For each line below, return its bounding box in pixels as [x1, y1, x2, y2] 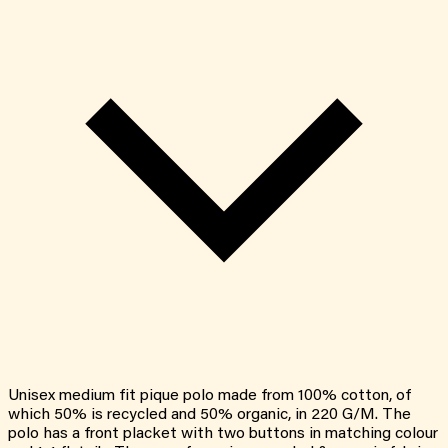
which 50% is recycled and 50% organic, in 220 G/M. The [8, 407, 411, 424]
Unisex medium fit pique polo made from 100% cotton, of [8, 388, 411, 405]
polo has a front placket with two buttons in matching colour [8, 426, 438, 443]
